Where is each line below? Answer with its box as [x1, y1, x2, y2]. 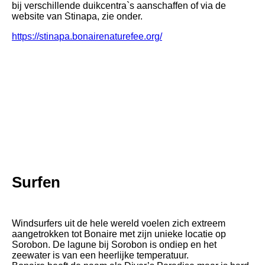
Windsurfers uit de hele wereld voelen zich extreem [12, 218, 225, 228]
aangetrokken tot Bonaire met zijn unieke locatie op [12, 228, 226, 239]
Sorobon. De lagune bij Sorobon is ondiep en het [12, 239, 216, 250]
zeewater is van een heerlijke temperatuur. [12, 250, 189, 260]
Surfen [12, 173, 60, 191]
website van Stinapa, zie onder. [12, 11, 143, 21]
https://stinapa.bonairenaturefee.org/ [12, 31, 162, 41]
